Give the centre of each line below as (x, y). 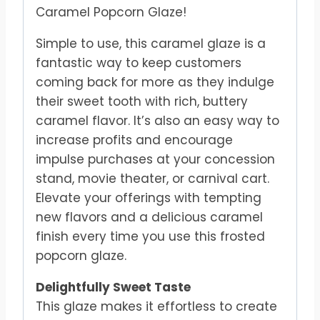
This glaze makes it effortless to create (156, 307)
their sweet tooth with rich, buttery (142, 102)
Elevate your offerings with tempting (149, 198)
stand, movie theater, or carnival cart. (152, 179)
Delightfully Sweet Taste (113, 287)
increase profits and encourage (134, 140)
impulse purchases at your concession (155, 160)
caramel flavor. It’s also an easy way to (157, 121)
